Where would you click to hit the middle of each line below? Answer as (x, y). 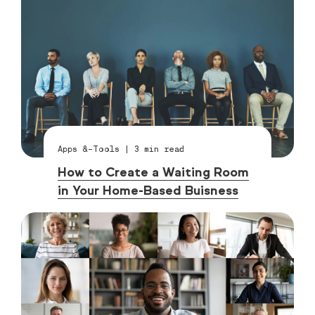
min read (162, 149)
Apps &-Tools (89, 149)
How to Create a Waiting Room (154, 173)
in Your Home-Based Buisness (148, 191)
